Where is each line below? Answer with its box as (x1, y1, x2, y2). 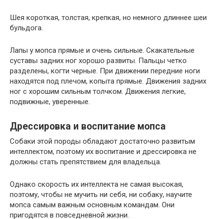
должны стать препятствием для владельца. (10, 157, 161, 167)
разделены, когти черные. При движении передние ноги (10, 66, 200, 76)
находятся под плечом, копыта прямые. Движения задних (10, 77, 206, 86)
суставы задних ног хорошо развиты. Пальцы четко (10, 56, 187, 66)
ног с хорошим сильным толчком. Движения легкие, (10, 87, 186, 96)
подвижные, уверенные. (10, 97, 90, 107)
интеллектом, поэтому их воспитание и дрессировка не (10, 147, 197, 156)
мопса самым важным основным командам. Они (10, 200, 175, 210)
